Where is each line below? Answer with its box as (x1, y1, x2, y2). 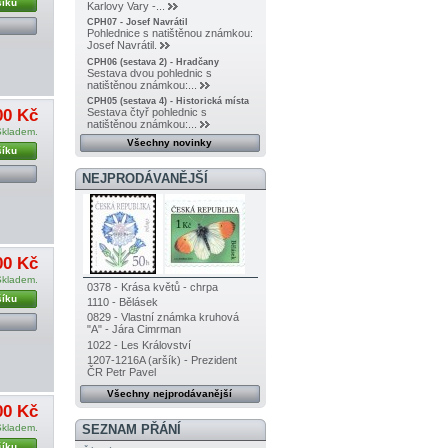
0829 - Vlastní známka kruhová (86, 311, 239, 324)
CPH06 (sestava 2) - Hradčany (86, 56, 219, 67)
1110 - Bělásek (86, 296, 158, 309)
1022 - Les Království (86, 338, 191, 351)
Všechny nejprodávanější (107, 388, 233, 400)
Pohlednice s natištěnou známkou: (86, 27, 253, 40)
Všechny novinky (127, 136, 213, 148)
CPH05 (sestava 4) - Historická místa (86, 95, 249, 106)
